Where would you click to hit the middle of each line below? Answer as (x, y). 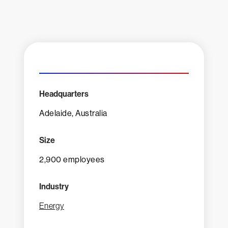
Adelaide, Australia (73, 113)
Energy (52, 206)
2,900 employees (72, 160)
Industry (54, 187)
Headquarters (64, 94)
